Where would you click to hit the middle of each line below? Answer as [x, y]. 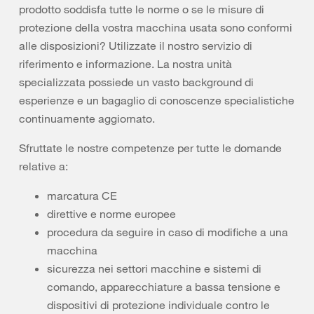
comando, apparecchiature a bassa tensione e [164, 287]
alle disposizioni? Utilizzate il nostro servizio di [136, 46]
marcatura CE [82, 196]
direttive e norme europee [111, 214]
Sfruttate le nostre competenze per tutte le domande [150, 148]
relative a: [43, 166]
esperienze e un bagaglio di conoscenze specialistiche [157, 100]
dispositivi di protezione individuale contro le [158, 305]
